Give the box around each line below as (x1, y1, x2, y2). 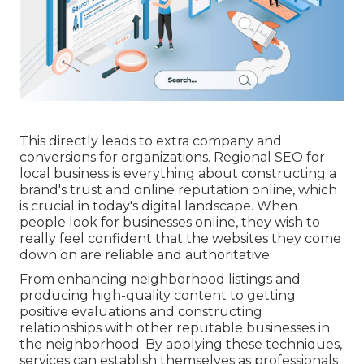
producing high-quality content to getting (19, 287, 296, 303)
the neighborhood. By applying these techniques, (19, 336, 342, 352)
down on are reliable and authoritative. (19, 246, 272, 262)
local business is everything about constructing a (19, 165, 336, 181)
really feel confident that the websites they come (19, 230, 341, 246)
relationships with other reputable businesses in (19, 319, 330, 336)
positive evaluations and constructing (19, 303, 262, 319)
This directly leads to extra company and (19, 132, 282, 149)
